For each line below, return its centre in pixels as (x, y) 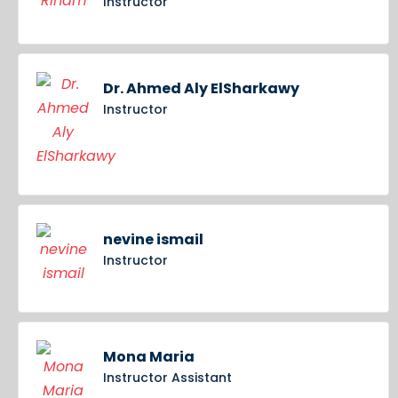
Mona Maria (149, 357)
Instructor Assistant (167, 378)
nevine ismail (153, 240)
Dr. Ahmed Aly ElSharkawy (201, 89)
